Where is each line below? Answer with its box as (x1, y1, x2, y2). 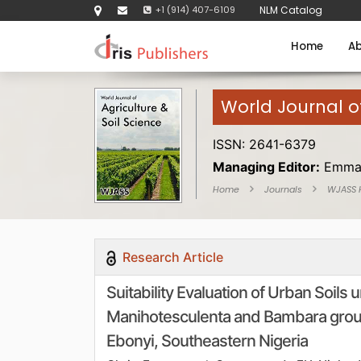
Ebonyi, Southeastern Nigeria (106, 330, 308, 351)
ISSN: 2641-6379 (213, 136, 316, 152)
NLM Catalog (259, 3, 322, 17)
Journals (264, 183, 302, 196)
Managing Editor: (213, 159, 320, 175)
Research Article (119, 248, 223, 265)
